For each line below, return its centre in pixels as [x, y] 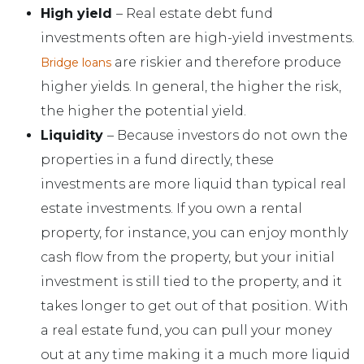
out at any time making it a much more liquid [195, 354]
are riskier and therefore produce [226, 62]
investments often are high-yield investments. [197, 37]
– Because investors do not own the [227, 135]
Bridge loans [76, 62]
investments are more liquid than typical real [193, 184]
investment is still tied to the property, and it [191, 281]
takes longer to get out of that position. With [195, 305]
